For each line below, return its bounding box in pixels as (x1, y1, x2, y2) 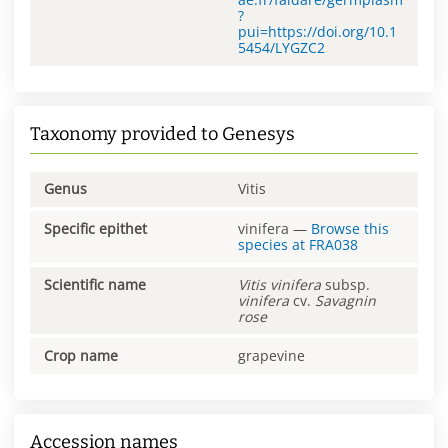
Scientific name (44, 274, 146, 294)
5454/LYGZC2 (238, 37, 325, 57)
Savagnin (315, 290, 376, 310)
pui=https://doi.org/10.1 (238, 21, 397, 41)
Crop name (44, 346, 118, 366)
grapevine (238, 346, 305, 366)
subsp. (321, 274, 370, 294)
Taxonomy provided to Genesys (30, 122, 295, 145)
